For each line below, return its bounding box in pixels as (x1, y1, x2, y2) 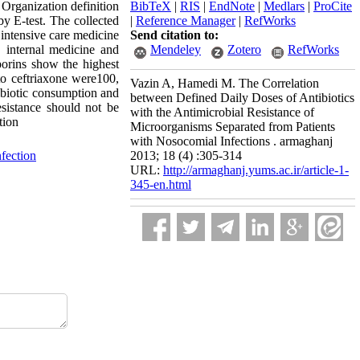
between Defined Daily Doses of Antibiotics (130, 91, 354, 104)
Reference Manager (136, 14, 235, 27)
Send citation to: (130, 28, 219, 42)
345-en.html (130, 178, 191, 191)
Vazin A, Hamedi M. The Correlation (130, 76, 319, 90)
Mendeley (150, 43, 201, 56)
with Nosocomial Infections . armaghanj (130, 134, 333, 148)
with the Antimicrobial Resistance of (130, 105, 314, 119)
